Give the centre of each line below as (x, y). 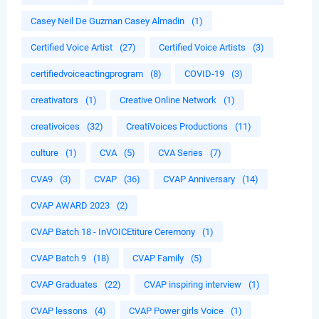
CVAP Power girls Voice (176, 311)
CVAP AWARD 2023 (70, 206)
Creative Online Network (168, 100)
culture (45, 153)
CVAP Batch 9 (58, 258)
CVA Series (181, 153)
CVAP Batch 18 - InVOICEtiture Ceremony (113, 232)
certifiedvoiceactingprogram (87, 74)
